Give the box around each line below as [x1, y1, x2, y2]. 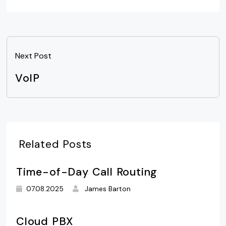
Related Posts [18, 137, 92, 151]
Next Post [15, 50, 51, 61]
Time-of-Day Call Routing [16, 164, 158, 179]
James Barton [85, 184, 131, 193]
